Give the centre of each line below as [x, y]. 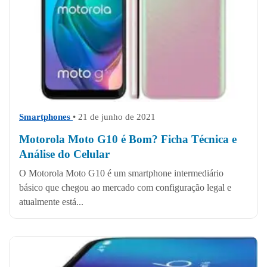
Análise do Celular [64, 154]
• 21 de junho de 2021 [114, 117]
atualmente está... [51, 201]
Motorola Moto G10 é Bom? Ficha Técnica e [128, 139]
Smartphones [46, 117]
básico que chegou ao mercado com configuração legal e [125, 187]
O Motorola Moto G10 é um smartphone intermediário [121, 173]
